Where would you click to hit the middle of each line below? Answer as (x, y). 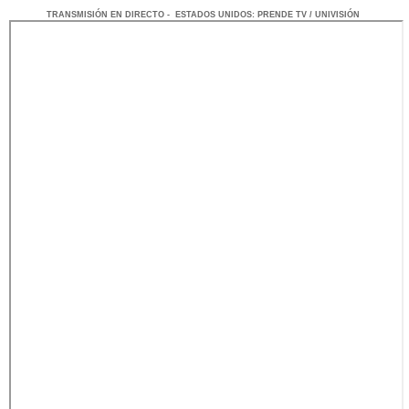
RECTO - (155, 14)
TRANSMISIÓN (79, 14)
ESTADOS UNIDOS (214, 14)
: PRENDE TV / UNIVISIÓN (307, 14)
